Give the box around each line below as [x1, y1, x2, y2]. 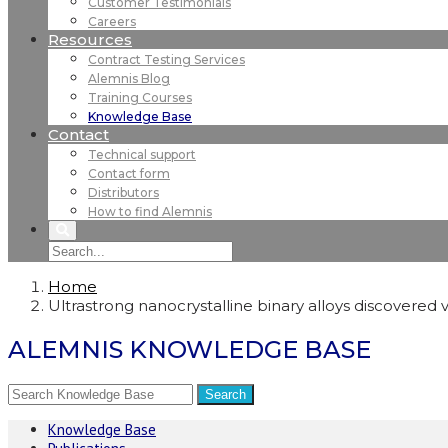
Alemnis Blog [88, 71, 170, 86]
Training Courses [88, 90, 192, 105]
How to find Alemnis [88, 204, 212, 219]
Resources [48, 30, 132, 49]
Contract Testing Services [88, 52, 245, 67]
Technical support [88, 147, 196, 162]
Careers [88, 14, 136, 29]
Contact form [88, 166, 170, 181]
